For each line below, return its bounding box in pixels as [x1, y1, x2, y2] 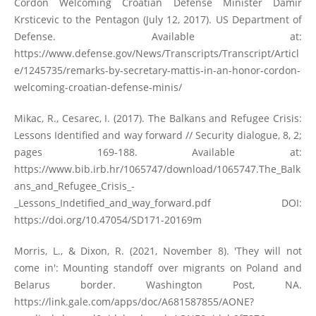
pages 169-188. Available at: [13, 145, 303, 159]
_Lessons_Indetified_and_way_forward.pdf [13, 196, 211, 210]
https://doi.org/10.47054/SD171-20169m [13, 213, 202, 227]
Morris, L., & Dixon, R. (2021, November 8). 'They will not [13, 244, 303, 258]
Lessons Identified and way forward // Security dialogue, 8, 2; [13, 128, 303, 142]
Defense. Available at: [13, 30, 303, 43]
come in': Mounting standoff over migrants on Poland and [13, 261, 303, 275]
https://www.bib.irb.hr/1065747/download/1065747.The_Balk [13, 162, 300, 176]
